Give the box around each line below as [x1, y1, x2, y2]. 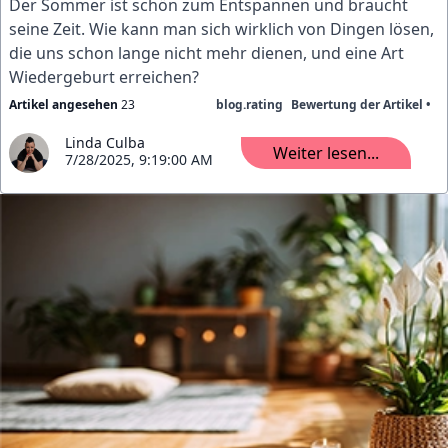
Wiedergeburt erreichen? [9, 66, 199, 88]
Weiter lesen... [273, 142, 379, 164]
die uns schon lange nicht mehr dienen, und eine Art [9, 42, 404, 64]
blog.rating [216, 96, 283, 113]
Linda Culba [65, 133, 145, 152]
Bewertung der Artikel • [291, 96, 431, 113]
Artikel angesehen [9, 96, 118, 113]
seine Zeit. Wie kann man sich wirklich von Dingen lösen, [9, 18, 434, 40]
